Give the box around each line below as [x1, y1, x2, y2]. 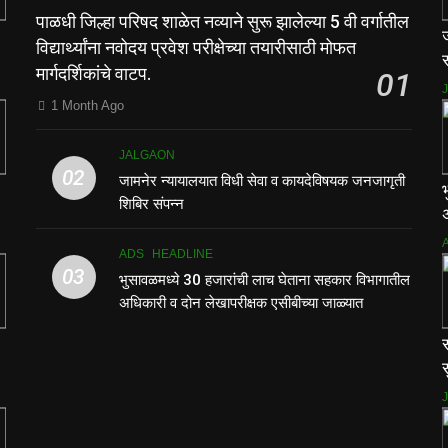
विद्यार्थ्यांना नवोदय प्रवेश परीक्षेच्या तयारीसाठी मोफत [36, 37, 357, 58]
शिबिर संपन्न [119, 194, 185, 213]
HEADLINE [152, 246, 214, 261]
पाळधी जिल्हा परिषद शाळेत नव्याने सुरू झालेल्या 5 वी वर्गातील [36, 11, 410, 32]
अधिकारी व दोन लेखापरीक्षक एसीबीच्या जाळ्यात [119, 293, 364, 312]
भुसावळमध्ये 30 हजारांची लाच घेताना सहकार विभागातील [119, 270, 411, 289]
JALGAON [119, 147, 176, 162]
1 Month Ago [51, 97, 125, 113]
